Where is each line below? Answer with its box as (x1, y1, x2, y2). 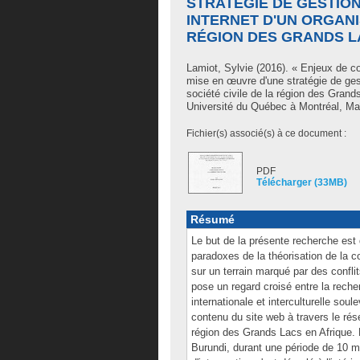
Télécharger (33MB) (256, 177, 347, 188)
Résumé (190, 213, 235, 226)
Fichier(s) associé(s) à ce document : (186, 128, 346, 139)
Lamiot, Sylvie (186, 62, 253, 74)
